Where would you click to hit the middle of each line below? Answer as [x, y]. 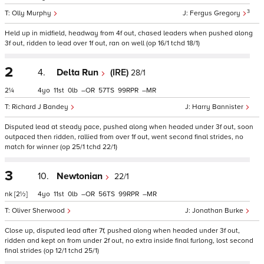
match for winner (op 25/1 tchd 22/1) [61, 147]
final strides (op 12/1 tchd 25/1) [52, 251]
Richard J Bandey [41, 107]
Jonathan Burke [219, 211]
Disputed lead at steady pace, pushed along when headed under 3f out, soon [129, 127]
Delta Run [79, 72]
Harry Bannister [219, 107]
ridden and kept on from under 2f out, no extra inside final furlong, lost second [129, 241]
